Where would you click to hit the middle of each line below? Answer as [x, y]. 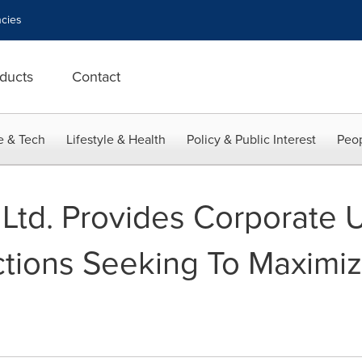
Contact [96, 77]
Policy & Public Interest [251, 139]
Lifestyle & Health [116, 139]
